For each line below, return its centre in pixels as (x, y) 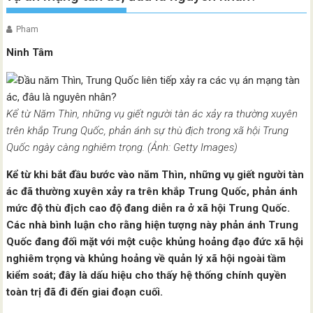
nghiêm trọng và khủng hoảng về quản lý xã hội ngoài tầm (146, 259)
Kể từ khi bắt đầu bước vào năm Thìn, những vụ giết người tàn (155, 175)
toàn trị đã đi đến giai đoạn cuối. (85, 292)
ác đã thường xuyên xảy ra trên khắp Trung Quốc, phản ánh (152, 191)
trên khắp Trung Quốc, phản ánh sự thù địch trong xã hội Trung (148, 131)
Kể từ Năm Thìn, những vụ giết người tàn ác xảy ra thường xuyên (152, 114)
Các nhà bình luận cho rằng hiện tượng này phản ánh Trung (153, 225)
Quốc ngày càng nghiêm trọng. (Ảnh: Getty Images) (122, 147)
